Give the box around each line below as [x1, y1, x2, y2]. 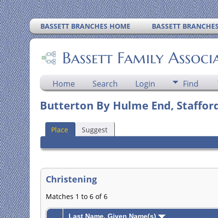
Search [92, 78, 118, 89]
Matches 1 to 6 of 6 [45, 192, 108, 201]
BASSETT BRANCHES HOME [40, 21, 131, 31]
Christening [45, 173, 97, 185]
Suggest [81, 125, 108, 134]
